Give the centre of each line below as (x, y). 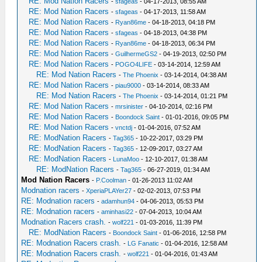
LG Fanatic (144, 243)
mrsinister (130, 106)
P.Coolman (111, 180)
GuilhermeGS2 (137, 54)
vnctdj (124, 127)
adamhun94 (118, 201)
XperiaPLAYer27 (109, 191)
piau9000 (128, 85)
